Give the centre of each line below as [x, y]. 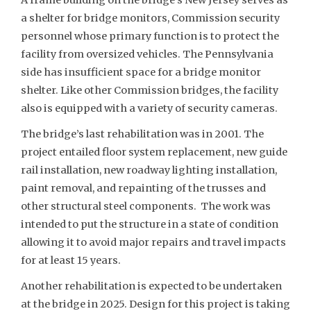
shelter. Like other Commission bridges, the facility [150, 90]
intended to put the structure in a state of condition [150, 224]
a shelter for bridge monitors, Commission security [150, 18]
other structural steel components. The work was [146, 206]
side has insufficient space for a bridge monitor [141, 72]
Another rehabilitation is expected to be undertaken [151, 286]
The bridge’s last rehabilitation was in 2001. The [142, 134]
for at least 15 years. [71, 260]
